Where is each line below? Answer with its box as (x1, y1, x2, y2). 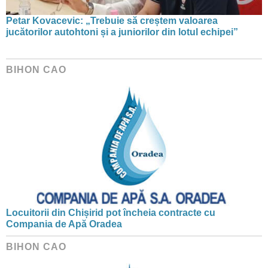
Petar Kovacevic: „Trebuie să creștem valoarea (6, 16, 218, 26)
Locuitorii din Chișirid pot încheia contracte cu (6, 208, 215, 218)
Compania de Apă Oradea (6, 219, 122, 230)
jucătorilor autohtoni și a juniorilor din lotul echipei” (6, 27, 238, 38)
